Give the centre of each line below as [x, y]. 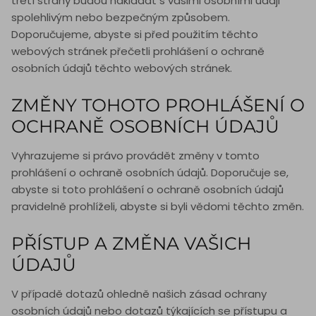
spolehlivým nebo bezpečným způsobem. [121, 18]
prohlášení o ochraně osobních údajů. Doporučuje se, [150, 173]
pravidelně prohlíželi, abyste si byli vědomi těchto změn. [158, 207]
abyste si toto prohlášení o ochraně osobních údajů [147, 190]
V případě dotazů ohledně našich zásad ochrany [139, 294]
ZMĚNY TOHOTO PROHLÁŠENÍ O [158, 105]
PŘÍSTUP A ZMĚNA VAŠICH [131, 244]
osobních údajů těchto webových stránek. [122, 68]
